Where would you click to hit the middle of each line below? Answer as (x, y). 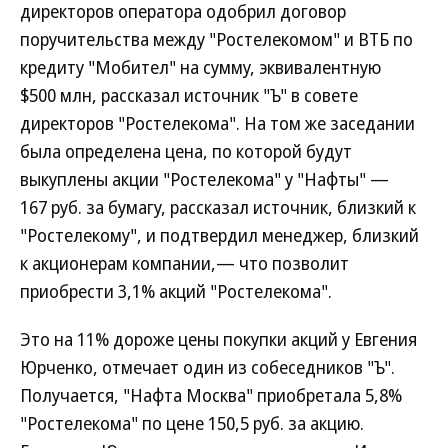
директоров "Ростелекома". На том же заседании (217, 123)
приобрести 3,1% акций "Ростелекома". (176, 291)
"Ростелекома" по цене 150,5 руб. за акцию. (192, 423)
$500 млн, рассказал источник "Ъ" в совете (189, 95)
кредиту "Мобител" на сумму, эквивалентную (200, 67)
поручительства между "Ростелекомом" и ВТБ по (216, 39)
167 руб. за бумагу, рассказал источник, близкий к (218, 207)
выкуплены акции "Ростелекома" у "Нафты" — (204, 179)
